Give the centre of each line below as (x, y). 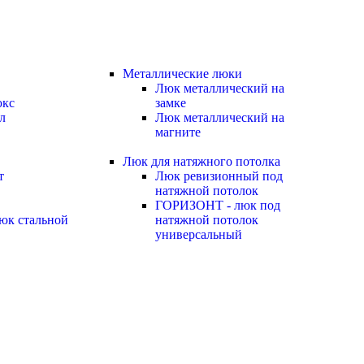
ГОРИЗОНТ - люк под (218, 205)
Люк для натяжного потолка (201, 161)
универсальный (199, 234)
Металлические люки (182, 74)
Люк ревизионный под (219, 176)
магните (178, 132)
